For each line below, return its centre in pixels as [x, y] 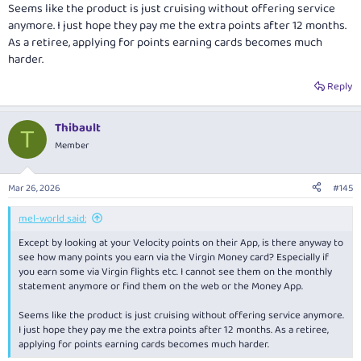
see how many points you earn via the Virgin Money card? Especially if [174, 257]
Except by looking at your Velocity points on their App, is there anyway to [181, 243]
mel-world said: [52, 218]
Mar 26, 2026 [34, 188]
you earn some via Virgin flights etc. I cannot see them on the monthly [175, 272]
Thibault [78, 129]
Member [72, 146]
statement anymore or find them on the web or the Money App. [161, 286]
